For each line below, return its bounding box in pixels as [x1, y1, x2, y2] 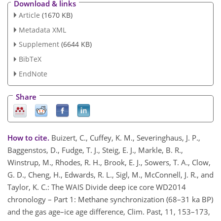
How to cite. [7, 133, 51, 143]
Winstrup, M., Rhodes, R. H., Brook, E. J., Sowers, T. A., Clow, [7, 157, 211, 168]
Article [18, 10, 40, 20]
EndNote [18, 69, 47, 79]
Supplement [18, 39, 59, 49]
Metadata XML [18, 25, 66, 35]
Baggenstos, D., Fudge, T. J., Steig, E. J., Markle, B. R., [7, 145, 183, 155]
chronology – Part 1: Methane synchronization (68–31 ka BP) [7, 194, 213, 205]
